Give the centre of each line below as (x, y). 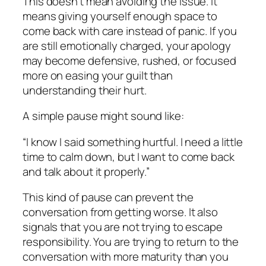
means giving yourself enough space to (120, 16)
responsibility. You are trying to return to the (131, 242)
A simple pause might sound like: (103, 116)
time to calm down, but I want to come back (129, 156)
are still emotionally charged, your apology (127, 45)
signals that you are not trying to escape (123, 227)
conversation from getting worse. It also (120, 212)
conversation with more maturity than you (126, 257)
